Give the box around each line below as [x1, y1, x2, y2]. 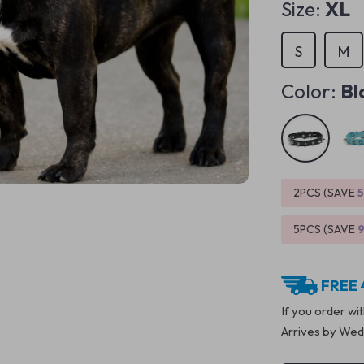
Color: [281, 79, 337, 103]
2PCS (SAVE [293, 185, 358, 200]
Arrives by [281, 323, 340, 339]
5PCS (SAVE [293, 222, 358, 236]
